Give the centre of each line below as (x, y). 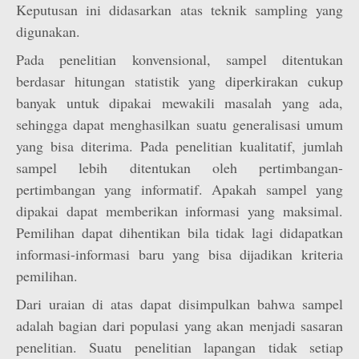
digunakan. (48, 31)
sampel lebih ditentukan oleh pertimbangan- (179, 167)
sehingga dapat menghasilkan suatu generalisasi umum (179, 124)
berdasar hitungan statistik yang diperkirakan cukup (179, 81)
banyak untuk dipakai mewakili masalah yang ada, (179, 103)
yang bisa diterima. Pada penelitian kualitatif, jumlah (179, 146)
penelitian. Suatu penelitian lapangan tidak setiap (179, 347)
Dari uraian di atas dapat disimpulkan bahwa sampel (179, 304)
